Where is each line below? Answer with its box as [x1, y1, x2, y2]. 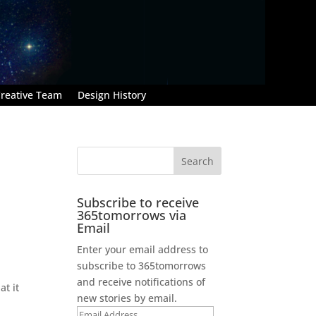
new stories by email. [77, 291, 178, 305]
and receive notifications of [77, 274, 206, 288]
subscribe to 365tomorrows [77, 258, 207, 272]
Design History [78, 87, 146, 102]
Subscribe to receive [77, 193, 200, 211]
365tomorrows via [77, 206, 187, 224]
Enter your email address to [77, 242, 209, 256]
